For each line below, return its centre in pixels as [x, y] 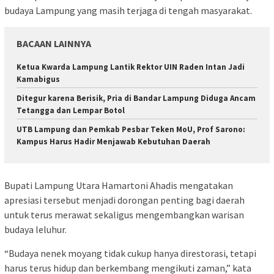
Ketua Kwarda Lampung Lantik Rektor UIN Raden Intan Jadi [131, 67]
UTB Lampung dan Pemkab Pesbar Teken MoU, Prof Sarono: [131, 130]
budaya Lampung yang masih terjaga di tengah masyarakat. [128, 11]
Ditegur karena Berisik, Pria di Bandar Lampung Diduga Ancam [136, 98]
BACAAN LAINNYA [54, 44]
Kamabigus [38, 80]
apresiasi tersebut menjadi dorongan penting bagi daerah [124, 200]
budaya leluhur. [35, 229]
